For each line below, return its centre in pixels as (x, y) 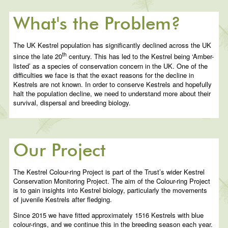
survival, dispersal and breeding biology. (72, 102)
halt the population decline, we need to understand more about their (112, 93)
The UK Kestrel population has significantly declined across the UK (112, 45)
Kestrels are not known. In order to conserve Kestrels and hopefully (113, 84)
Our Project (60, 151)
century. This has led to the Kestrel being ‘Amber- (140, 56)
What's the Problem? (97, 24)
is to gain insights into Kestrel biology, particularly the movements (110, 190)
